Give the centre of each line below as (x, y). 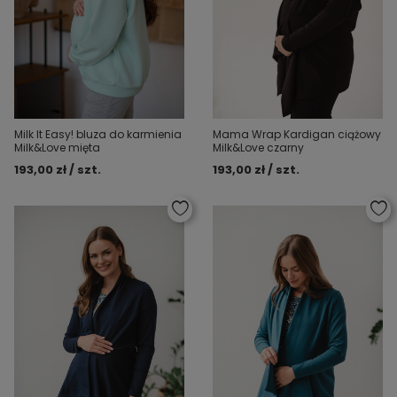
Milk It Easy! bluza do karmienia (98, 135)
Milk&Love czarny (258, 148)
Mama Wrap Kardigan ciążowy (297, 135)
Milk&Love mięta (57, 148)
